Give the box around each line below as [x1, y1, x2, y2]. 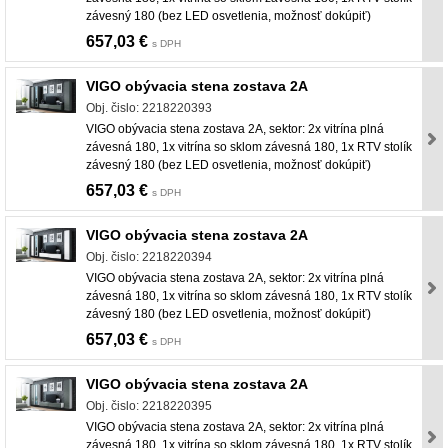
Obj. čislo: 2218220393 [86, 101, 212, 116]
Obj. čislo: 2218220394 [86, 250, 212, 265]
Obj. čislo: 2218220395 [86, 399, 212, 414]
